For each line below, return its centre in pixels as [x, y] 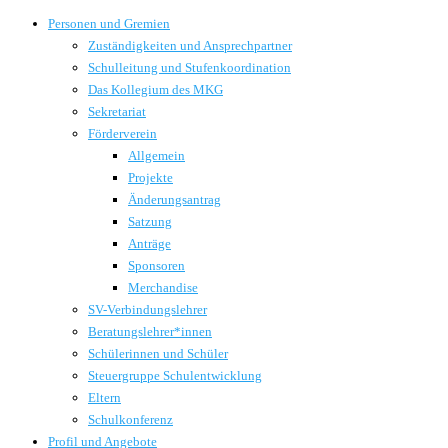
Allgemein [156, 155]
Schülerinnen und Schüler [158, 353]
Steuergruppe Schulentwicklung [175, 375]
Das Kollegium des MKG [155, 89]
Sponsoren [156, 265]
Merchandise [163, 287]
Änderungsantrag [174, 199]
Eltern [104, 397]
